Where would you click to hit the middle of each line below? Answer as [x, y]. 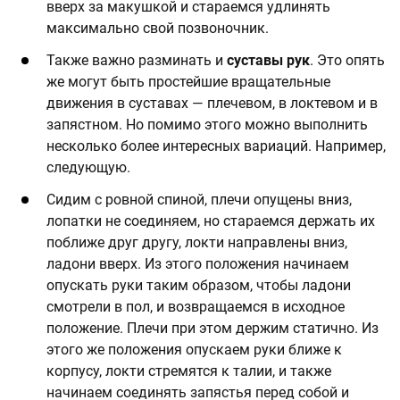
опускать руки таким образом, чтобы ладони [199, 285]
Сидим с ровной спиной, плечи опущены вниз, [199, 199]
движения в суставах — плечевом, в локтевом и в [212, 103]
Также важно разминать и [137, 60]
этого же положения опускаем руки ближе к [194, 349]
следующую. [88, 167]
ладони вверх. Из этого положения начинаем [198, 263]
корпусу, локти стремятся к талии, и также [189, 371]
